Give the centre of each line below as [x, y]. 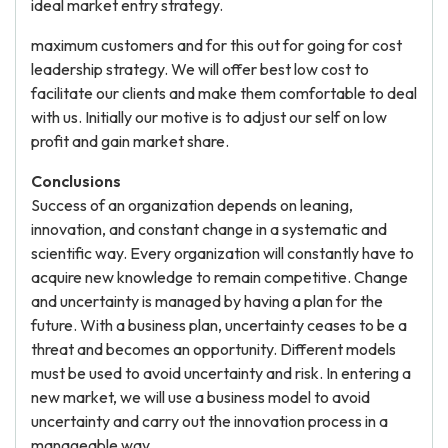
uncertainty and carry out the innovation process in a [209, 421]
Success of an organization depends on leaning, [192, 205]
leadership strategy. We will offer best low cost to [200, 69]
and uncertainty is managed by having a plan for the [207, 301]
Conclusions [76, 181]
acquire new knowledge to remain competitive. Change [219, 277]
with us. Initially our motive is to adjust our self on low [209, 117]
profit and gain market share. [130, 141]
